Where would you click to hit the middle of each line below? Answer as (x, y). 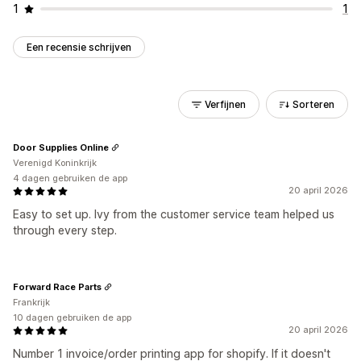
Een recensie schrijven (79, 47)
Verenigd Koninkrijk (55, 163)
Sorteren (313, 104)
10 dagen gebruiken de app (72, 317)
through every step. (65, 230)
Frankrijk (31, 302)
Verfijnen (225, 104)
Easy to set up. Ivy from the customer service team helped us (174, 214)
